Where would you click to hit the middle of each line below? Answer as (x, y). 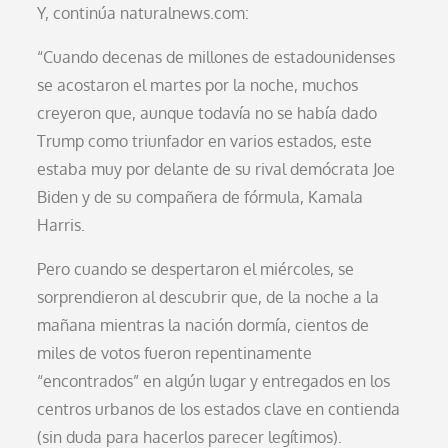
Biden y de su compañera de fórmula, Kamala (200, 196)
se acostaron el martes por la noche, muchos (198, 84)
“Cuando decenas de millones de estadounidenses (216, 56)
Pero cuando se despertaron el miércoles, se (196, 268)
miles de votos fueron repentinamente (175, 352)
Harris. (61, 224)
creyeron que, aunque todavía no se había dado (207, 112)
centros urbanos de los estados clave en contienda (219, 408)
